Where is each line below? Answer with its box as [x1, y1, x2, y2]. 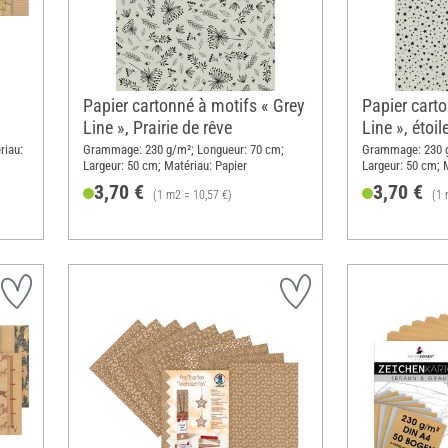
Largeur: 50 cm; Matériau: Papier [82, 157, 247, 173]
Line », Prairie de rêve [82, 117, 232, 139]
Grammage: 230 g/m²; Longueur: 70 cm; [82, 141, 284, 157]
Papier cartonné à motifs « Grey [82, 95, 305, 117]
